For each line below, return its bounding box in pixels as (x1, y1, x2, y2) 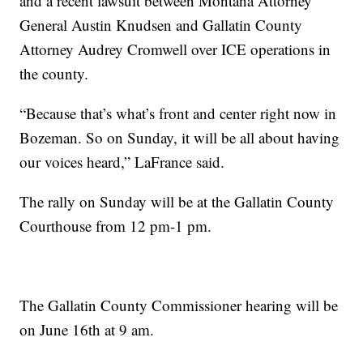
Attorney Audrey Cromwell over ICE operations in (19, 38, 331, 59)
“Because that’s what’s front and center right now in (19, 102, 337, 123)
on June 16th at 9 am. (19, 318, 155, 340)
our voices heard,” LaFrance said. (19, 151, 225, 172)
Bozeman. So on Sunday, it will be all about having (19, 126, 340, 147)
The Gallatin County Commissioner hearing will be (19, 294, 339, 315)
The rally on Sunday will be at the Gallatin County (19, 190, 335, 211)
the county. (19, 62, 89, 83)
